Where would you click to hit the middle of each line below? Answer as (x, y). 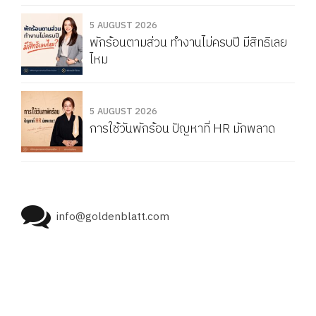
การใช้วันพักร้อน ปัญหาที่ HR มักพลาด (182, 129)
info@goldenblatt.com (113, 217)
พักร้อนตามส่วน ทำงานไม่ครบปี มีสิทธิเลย (188, 42)
